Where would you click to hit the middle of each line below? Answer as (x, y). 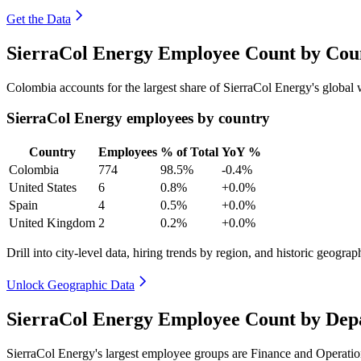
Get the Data (39, 19)
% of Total (189, 152)
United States (43, 187)
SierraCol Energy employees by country (138, 118)
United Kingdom (52, 223)
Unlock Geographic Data (71, 285)
